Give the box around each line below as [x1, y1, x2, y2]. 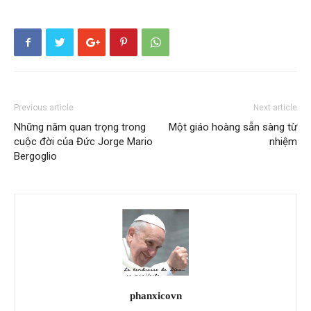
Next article [253, 103, 297, 113]
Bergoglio [14, 150, 57, 163]
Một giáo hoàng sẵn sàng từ [169, 121, 297, 134]
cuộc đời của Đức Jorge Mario [14, 135, 153, 149]
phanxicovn [129, 290, 182, 302]
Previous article [14, 103, 74, 113]
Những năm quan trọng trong [14, 121, 146, 134]
